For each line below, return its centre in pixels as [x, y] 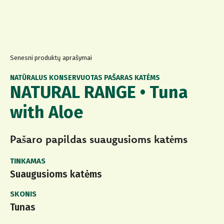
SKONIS [23, 194]
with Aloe [47, 112]
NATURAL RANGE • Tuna [99, 92]
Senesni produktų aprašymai [51, 58]
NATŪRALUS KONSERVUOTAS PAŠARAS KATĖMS [85, 78]
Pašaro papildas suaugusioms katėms [99, 139]
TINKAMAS [28, 161]
